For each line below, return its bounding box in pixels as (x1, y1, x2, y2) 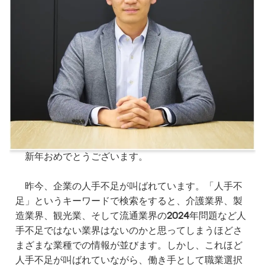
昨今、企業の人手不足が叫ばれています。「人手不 (15, 182, 243, 192)
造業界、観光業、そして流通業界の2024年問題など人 (15, 211, 246, 221)
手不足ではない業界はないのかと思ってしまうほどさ (15, 226, 243, 236)
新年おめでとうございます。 (15, 152, 148, 162)
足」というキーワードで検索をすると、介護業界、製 (15, 196, 243, 206)
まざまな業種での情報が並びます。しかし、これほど (15, 241, 243, 251)
